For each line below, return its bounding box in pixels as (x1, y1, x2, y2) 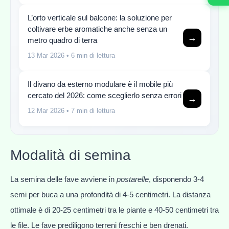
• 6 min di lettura (64, 52, 115, 60)
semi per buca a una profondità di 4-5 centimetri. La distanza (10, 190, 211, 199)
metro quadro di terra (28, 36, 97, 45)
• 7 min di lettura (64, 107, 115, 115)
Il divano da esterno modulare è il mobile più (28, 80, 173, 89)
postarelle (117, 174, 149, 184)
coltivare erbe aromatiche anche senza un (28, 25, 167, 34)
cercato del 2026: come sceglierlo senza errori (28, 91, 181, 100)
